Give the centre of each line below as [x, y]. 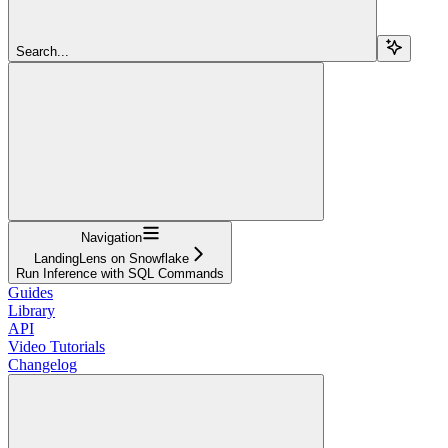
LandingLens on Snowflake [111, 258]
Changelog [42, 364]
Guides [30, 292]
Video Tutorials [56, 346]
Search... [42, 51]
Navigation [111, 237]
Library [31, 310]
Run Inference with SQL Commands [120, 273]
